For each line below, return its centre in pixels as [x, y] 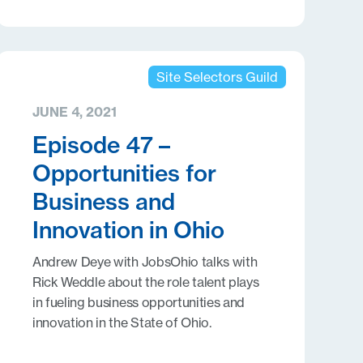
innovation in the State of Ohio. [122, 322]
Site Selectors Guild [217, 77]
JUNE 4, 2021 [74, 112]
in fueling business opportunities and [139, 302]
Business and [103, 201]
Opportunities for [124, 173]
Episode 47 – [101, 145]
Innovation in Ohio [128, 230]
